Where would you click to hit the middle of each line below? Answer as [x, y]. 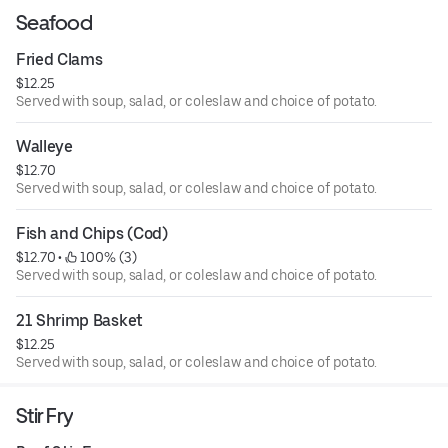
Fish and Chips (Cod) [92, 233]
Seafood [54, 22]
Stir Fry [45, 415]
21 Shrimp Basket [79, 320]
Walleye [44, 146]
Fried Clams [59, 59]
